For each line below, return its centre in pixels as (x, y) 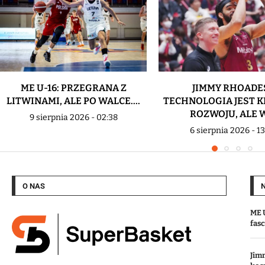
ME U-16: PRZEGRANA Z (73, 88)
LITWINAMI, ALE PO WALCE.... (74, 101)
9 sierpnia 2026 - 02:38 (73, 118)
